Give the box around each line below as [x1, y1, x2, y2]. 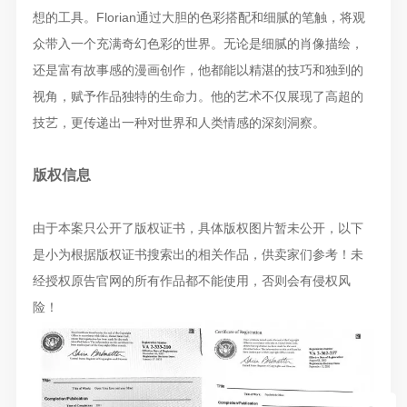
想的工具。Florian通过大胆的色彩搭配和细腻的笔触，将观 [32, 10, 365, 25]
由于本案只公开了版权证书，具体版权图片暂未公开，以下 [32, 221, 363, 236]
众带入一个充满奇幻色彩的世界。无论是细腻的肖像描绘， [32, 36, 363, 52]
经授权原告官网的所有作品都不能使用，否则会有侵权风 [32, 273, 351, 289]
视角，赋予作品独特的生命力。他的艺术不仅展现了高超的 [32, 89, 363, 104]
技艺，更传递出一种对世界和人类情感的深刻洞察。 [32, 115, 325, 131]
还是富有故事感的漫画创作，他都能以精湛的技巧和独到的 [32, 63, 363, 78]
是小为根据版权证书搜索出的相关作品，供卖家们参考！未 [32, 247, 363, 263]
